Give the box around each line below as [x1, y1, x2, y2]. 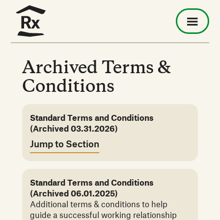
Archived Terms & [22, 56, 170, 81]
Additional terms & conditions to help [29, 199, 167, 209]
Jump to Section [29, 138, 99, 150]
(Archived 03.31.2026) [29, 123, 118, 134]
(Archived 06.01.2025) [29, 188, 118, 198]
